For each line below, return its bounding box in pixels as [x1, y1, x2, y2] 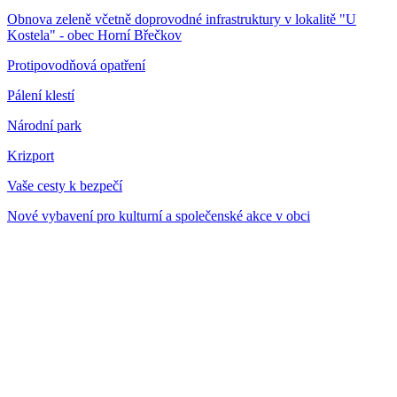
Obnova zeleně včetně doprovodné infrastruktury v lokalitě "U [7, 11, 356, 27]
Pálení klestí [7, 87, 74, 103]
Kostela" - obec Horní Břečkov [7, 27, 182, 43]
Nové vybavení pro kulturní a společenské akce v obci [7, 207, 310, 223]
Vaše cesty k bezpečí [7, 177, 122, 193]
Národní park [7, 117, 82, 133]
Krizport [7, 147, 54, 163]
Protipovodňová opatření [7, 57, 145, 73]
